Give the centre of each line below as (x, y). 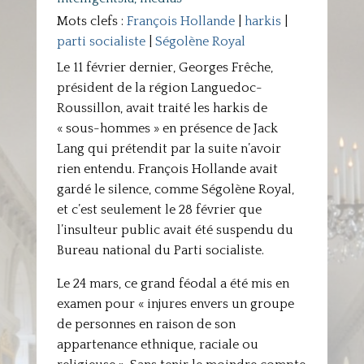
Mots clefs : (91, 21)
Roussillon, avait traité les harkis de (162, 108)
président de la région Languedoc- (159, 88)
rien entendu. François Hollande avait (167, 169)
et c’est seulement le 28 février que (159, 210)
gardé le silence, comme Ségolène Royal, (175, 189)
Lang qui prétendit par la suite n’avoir (169, 149)
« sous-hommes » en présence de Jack (167, 128)
